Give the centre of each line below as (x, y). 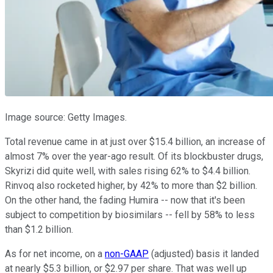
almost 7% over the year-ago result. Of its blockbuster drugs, (134, 157)
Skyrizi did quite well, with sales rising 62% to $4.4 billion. (128, 171)
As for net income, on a (55, 254)
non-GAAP (127, 254)
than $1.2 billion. (39, 230)
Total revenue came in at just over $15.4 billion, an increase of (135, 142)
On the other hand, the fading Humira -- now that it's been (125, 200)
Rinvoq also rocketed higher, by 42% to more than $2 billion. (131, 186)
